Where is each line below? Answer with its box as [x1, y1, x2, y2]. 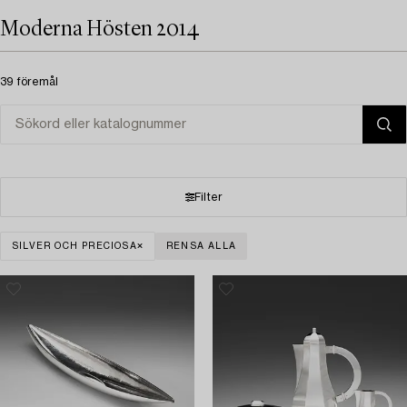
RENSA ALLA [166, 242, 237, 251]
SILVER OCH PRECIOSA [12, 242, 137, 251]
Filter [194, 192, 223, 203]
